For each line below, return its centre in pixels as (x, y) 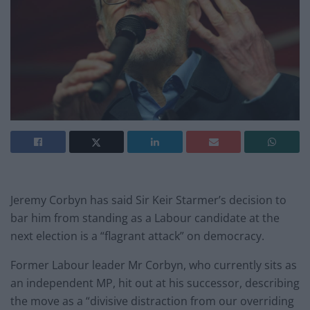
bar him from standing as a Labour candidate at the (145, 218)
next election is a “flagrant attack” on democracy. (137, 236)
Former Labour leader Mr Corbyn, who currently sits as (154, 265)
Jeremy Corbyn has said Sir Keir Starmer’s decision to (148, 200)
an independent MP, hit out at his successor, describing (155, 283)
